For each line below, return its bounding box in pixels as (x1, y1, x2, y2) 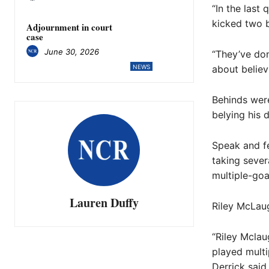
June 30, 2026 (44, 47, 99, 57)
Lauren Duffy (69, 193, 139, 211)
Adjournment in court (26, 20, 112, 34)
